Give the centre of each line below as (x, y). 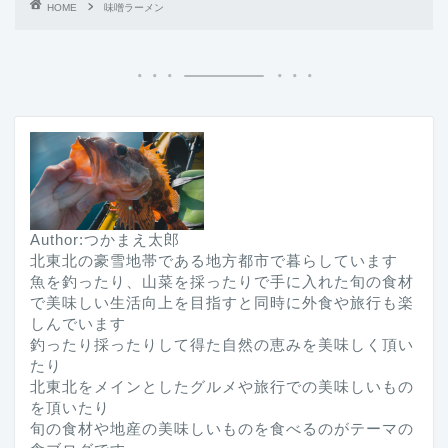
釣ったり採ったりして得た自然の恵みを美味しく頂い (222, 344)
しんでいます (78, 323)
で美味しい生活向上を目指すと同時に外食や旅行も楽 (222, 302)
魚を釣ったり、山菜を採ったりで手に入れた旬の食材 (222, 281)
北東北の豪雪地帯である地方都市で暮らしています (214, 260)
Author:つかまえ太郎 (105, 239)
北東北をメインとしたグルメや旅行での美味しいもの (222, 386)
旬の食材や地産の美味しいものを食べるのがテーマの (222, 428)
